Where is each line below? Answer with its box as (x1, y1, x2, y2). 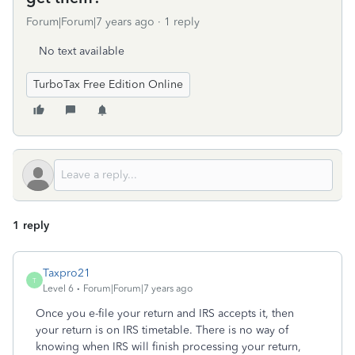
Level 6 (43, 283, 74, 294)
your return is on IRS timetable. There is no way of (36, 323, 288, 337)
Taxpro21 (43, 266, 90, 280)
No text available (39, 44, 124, 58)
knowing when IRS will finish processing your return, (36, 340, 301, 353)
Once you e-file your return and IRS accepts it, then (36, 307, 294, 320)
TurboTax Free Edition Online (33, 78, 183, 91)
